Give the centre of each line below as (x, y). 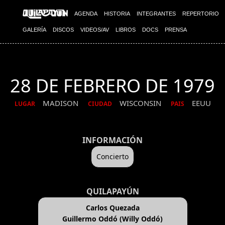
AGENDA (86, 14)
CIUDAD (100, 104)
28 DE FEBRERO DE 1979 (113, 86)
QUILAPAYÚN (113, 192)
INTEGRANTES (156, 14)
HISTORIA (117, 14)
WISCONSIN (141, 103)
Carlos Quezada (113, 208)
